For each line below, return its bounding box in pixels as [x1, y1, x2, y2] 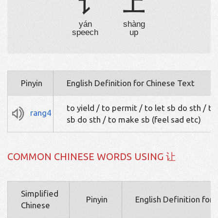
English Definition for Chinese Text [67, 78, 195, 88]
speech [72, 28, 98, 37]
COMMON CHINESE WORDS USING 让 [7, 151, 176, 163]
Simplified [21, 189, 58, 199]
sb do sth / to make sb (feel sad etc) [67, 115, 201, 125]
